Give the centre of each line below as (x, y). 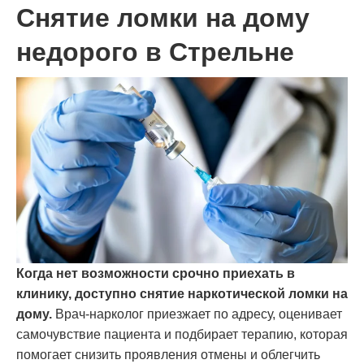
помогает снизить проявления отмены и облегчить (168, 354)
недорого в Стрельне (155, 52)
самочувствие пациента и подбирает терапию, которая (182, 334)
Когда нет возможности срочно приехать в (156, 273)
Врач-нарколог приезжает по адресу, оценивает (197, 314)
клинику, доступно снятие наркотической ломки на (182, 293)
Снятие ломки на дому (163, 18)
